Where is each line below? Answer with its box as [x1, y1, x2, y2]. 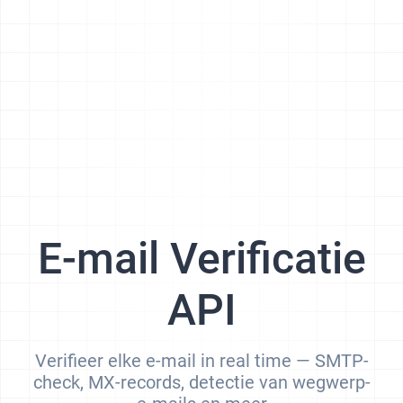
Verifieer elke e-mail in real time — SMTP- [34, 349, 369, 372]
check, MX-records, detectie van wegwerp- [32, 371, 371, 393]
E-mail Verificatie [37, 232, 366, 284]
